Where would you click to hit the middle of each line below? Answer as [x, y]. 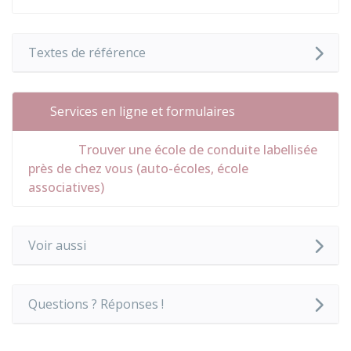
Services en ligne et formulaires [143, 112]
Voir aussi [57, 246]
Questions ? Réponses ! [96, 304]
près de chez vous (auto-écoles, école [138, 169]
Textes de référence [87, 53]
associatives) [66, 188]
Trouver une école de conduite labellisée [196, 150]
